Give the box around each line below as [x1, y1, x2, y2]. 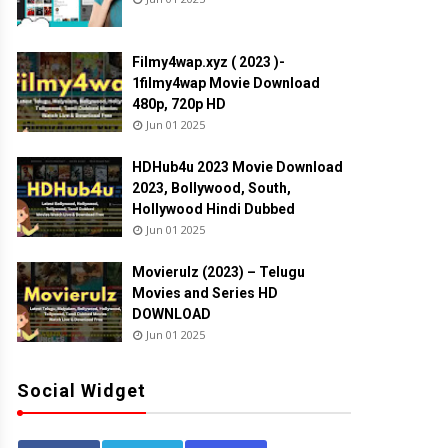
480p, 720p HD [132, 96, 226, 112]
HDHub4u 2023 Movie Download [132, 159, 343, 175]
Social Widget [17, 380, 146, 401]
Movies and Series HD [132, 285, 278, 301]
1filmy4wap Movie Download [132, 75, 320, 91]
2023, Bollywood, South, [132, 180, 291, 196]
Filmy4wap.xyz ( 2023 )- [132, 54, 285, 70]
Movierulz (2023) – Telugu [132, 264, 305, 280]
